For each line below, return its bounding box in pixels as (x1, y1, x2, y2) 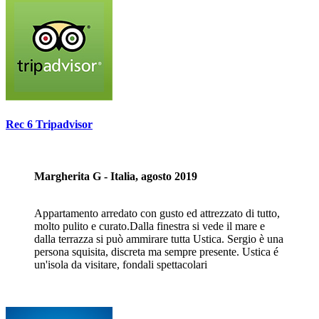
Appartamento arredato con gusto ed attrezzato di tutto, (34, 207, 280, 220)
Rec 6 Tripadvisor (6, 118, 93, 130)
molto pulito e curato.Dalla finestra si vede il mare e (34, 220, 265, 233)
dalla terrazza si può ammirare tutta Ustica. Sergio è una (34, 233, 283, 246)
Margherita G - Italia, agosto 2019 (34, 170, 197, 183)
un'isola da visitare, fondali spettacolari (34, 258, 207, 271)
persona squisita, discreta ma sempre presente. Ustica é (34, 246, 278, 258)
